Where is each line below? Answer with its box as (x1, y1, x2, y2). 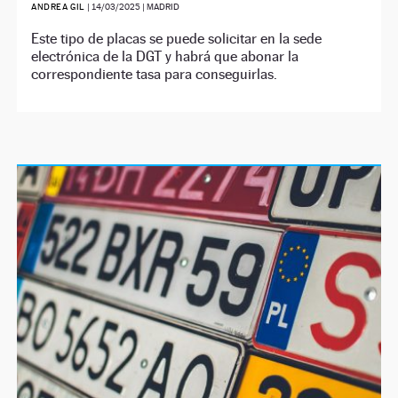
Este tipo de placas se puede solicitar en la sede (31, 30, 322, 48)
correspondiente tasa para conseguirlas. (31, 66, 278, 84)
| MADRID (139, 2, 179, 12)
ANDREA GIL (31, 2, 85, 12)
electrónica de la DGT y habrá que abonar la (31, 48, 299, 66)
